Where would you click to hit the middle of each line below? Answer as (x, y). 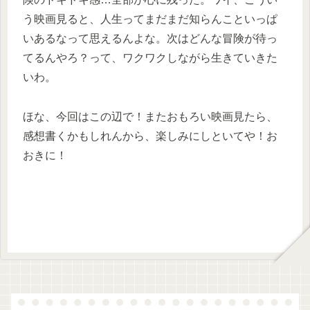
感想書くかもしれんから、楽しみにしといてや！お (150, 136)
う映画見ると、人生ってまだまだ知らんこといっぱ (150, 19)
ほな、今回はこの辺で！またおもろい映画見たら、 (150, 116)
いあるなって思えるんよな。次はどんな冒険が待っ (150, 38)
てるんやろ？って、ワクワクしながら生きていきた (150, 57)
